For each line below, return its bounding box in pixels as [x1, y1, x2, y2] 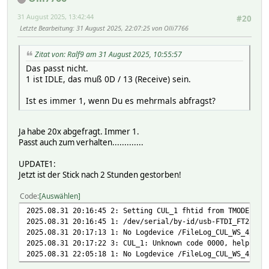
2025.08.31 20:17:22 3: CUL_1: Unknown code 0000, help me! [26, 238, 266, 247]
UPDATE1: [19, 158, 56, 169]
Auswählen [41, 190, 78, 201]
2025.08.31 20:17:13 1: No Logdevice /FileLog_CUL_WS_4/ [26, 227, 253, 237]
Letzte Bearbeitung [20, 23, 73, 32]
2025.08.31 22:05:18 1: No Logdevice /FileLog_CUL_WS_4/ [26, 249, 253, 258]
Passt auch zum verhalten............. [19, 136, 144, 148]
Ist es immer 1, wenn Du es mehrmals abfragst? [26, 94, 216, 106]
